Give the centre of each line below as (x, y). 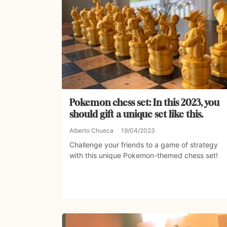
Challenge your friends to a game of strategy (144, 145)
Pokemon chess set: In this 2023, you (144, 103)
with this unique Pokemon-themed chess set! (144, 156)
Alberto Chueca (91, 131)
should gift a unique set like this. (137, 114)
